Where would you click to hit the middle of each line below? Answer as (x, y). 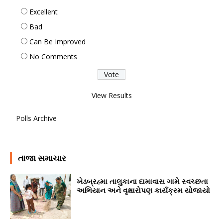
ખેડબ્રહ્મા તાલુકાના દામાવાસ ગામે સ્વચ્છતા (143, 181)
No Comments (53, 56)
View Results (111, 95)
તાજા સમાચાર (42, 158)
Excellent (44, 11)
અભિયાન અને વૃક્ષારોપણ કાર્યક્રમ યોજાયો (145, 190)
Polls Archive (36, 118)
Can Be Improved (57, 41)
